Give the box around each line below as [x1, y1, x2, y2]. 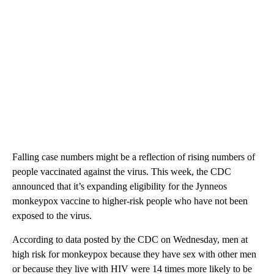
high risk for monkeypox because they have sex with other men [12, 249, 256, 260]
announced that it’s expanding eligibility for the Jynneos [12, 181, 227, 192]
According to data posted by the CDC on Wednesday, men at [12, 234, 248, 245]
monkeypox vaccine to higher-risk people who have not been [12, 196, 248, 207]
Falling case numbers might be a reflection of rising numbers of [12, 152, 255, 163]
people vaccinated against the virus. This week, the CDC [12, 166, 231, 177]
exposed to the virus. [12, 210, 92, 221]
